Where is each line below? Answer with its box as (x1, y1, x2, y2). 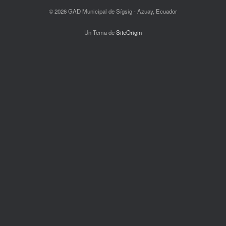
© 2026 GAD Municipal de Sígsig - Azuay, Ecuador (49, 7, 177, 15)
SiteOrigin (116, 28, 142, 36)
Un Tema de (84, 28, 116, 36)
